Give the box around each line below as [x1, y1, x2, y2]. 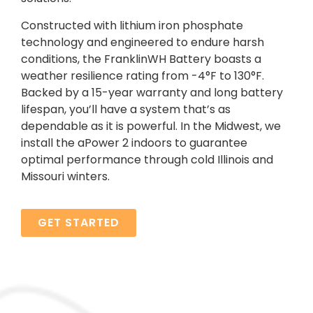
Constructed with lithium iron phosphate [21, 17, 243, 34]
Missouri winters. [21, 168, 110, 184]
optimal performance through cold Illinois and [21, 151, 273, 168]
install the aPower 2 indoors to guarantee [21, 134, 247, 151]
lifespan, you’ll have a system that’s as [21, 101, 231, 117]
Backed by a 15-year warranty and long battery [21, 84, 283, 101]
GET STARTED [38, 214, 119, 231]
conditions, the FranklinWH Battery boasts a [21, 50, 261, 67]
